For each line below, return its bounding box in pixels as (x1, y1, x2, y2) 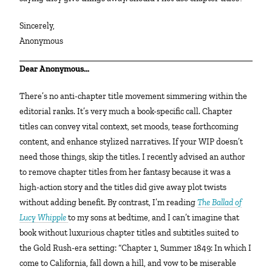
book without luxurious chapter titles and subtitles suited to (19, 227, 239, 238)
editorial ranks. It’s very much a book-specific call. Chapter (19, 106, 233, 117)
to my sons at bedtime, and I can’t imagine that (68, 212, 240, 223)
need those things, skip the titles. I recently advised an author (19, 151, 246, 162)
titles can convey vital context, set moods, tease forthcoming (19, 121, 239, 132)
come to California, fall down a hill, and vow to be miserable (19, 257, 237, 268)
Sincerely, (24, 20, 55, 31)
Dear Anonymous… (25, 63, 90, 74)
